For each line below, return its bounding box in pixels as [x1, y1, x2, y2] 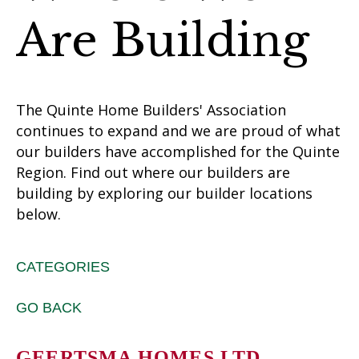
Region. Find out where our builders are [16, 163, 290, 183]
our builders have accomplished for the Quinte [16, 142, 340, 162]
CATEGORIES [16, 259, 110, 276]
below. [16, 204, 61, 224]
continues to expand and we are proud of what [16, 121, 341, 141]
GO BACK [16, 300, 82, 317]
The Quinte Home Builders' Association [16, 100, 286, 120]
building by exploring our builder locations [16, 184, 313, 204]
